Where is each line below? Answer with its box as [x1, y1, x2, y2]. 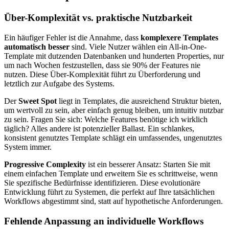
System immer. [4, 142, 52, 151]
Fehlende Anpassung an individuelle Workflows [4, 215, 203, 226]
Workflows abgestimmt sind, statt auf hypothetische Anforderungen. [4, 196, 223, 205]
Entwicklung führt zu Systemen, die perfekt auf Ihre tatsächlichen [4, 187, 215, 196]
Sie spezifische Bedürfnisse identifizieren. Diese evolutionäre [4, 178, 200, 187]
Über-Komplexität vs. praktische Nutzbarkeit [4, 12, 192, 24]
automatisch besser [4, 42, 70, 51]
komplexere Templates [141, 33, 218, 42]
